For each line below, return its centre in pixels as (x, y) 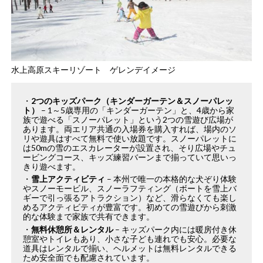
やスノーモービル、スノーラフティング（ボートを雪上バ (130, 188)
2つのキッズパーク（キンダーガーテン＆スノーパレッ (132, 100)
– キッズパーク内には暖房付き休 (175, 229)
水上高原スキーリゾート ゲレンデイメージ (94, 69)
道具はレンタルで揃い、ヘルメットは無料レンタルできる (130, 248)
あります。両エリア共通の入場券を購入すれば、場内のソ (130, 129)
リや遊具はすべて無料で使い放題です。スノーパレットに (130, 138)
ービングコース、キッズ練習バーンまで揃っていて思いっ (130, 157)
